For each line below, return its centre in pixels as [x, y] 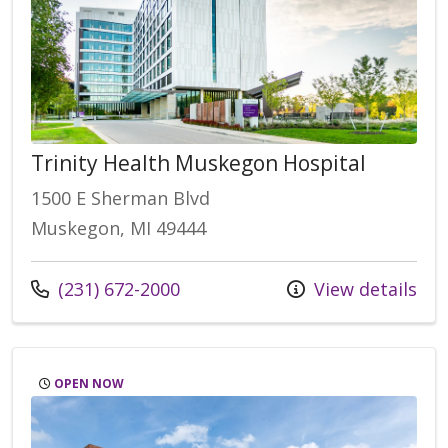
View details [363, 289]
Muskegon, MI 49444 [118, 228]
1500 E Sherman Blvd [120, 198]
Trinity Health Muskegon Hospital [198, 163]
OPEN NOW [88, 384]
